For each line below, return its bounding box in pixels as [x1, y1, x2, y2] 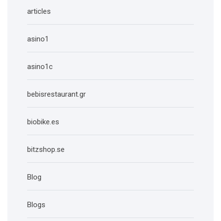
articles [27, 7, 51, 16]
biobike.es [27, 117, 59, 126]
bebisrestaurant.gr [27, 90, 86, 99]
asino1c [27, 62, 53, 71]
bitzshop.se [27, 145, 65, 154]
